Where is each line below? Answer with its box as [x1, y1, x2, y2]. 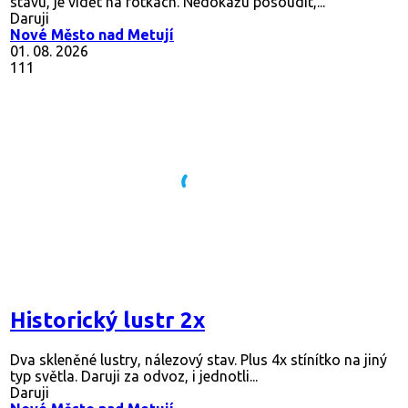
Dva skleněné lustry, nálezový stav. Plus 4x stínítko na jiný [10, 351, 387, 368]
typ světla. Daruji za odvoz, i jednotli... [10, 367, 258, 384]
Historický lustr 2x [10, 307, 205, 332]
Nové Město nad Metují [10, 25, 174, 43]
